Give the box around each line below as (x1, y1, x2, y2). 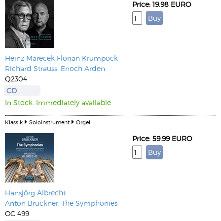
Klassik (5, 119, 23, 125)
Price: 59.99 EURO (132, 134, 192, 143)
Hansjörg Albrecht (5, 188, 66, 197)
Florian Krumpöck (57, 54, 118, 62)
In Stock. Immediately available (5, 98, 111, 107)
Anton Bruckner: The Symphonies (5, 199, 117, 207)
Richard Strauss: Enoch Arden (5, 64, 105, 73)
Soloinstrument (29, 119, 70, 125)
